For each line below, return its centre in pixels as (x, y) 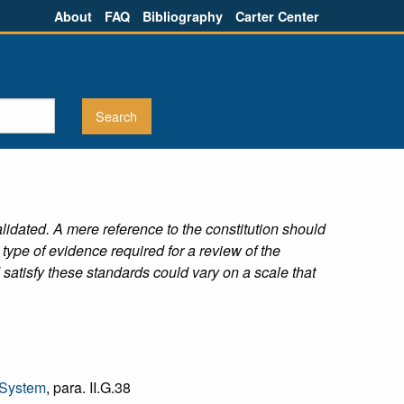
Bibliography (183, 16)
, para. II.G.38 (88, 387)
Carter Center (277, 16)
